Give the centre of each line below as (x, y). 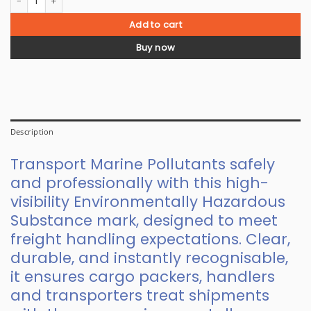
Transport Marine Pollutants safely (143, 164)
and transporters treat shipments (140, 295)
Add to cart (155, 24)
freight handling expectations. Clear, (150, 239)
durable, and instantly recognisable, (149, 258)
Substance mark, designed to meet (144, 220)
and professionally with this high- (140, 183)
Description (32, 132)
